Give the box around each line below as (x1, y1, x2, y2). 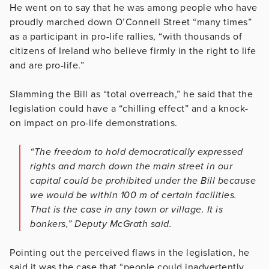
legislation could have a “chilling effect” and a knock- (10, 103, 249, 115)
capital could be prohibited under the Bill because (30, 175, 256, 187)
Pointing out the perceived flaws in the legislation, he (10, 247, 250, 259)
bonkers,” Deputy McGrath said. (30, 218, 172, 231)
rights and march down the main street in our (30, 160, 232, 173)
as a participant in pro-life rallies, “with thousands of (10, 31, 242, 43)
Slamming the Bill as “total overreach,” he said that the (10, 88, 253, 101)
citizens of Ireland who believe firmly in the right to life (10, 45, 256, 58)
